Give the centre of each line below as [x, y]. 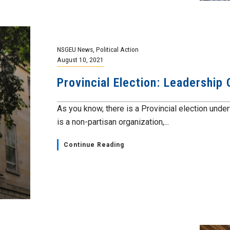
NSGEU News [75, 49]
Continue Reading [94, 145]
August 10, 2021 [80, 60]
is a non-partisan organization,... [113, 122]
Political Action [117, 49]
